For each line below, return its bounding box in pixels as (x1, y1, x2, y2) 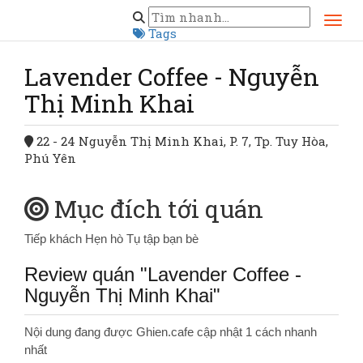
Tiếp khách (24, 232, 85, 246)
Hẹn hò (85, 232, 126, 246)
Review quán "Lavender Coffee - (24, 263, 301, 285)
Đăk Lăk (139, 6, 186, 23)
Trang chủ (53, 6, 116, 23)
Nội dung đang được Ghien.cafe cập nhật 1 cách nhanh (24, 325, 317, 339)
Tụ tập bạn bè (126, 232, 199, 246)
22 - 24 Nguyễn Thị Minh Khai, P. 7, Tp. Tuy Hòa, (36, 133, 328, 149)
